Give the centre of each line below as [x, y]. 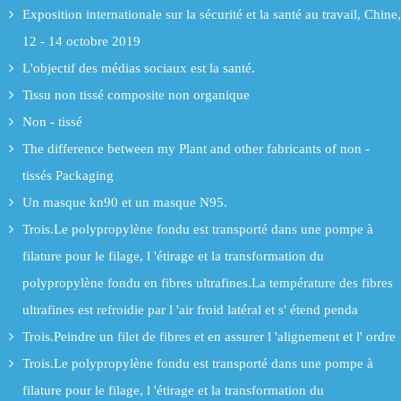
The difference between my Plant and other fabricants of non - [196, 148]
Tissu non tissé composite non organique [136, 94]
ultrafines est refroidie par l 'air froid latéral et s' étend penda [190, 309]
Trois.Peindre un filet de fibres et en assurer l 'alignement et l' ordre [209, 336]
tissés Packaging [68, 175]
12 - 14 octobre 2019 [81, 41]
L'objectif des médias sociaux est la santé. [139, 68]
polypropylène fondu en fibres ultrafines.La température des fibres [208, 282]
